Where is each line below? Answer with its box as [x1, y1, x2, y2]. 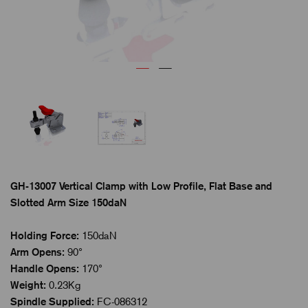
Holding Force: [10, 229, 79, 241]
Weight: [10, 278, 46, 291]
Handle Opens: [10, 262, 79, 274]
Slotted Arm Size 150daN [10, 196, 126, 208]
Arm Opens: [10, 245, 65, 258]
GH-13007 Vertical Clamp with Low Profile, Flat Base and [10, 179, 272, 192]
